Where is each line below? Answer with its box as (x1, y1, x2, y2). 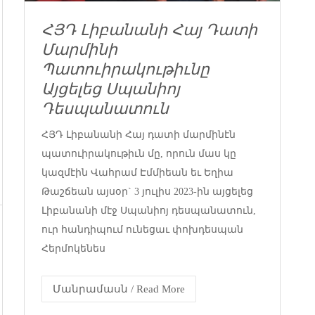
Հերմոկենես (41, 243, 105, 254)
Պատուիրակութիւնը (41, 60, 210, 78)
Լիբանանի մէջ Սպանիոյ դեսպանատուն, (41, 205, 256, 216)
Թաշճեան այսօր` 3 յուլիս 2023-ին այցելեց (41, 186, 253, 197)
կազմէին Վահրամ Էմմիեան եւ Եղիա (41, 167, 233, 178)
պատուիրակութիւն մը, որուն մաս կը (41, 148, 236, 159)
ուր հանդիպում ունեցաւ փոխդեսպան (41, 224, 243, 235)
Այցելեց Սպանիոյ (41, 79, 180, 98)
